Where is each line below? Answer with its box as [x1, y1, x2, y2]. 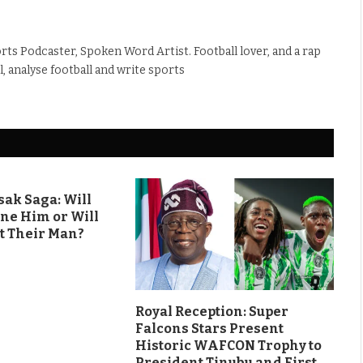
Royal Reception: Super [135, 303, 288, 319]
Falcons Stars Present [135, 320, 284, 336]
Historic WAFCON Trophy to [135, 337, 322, 353]
